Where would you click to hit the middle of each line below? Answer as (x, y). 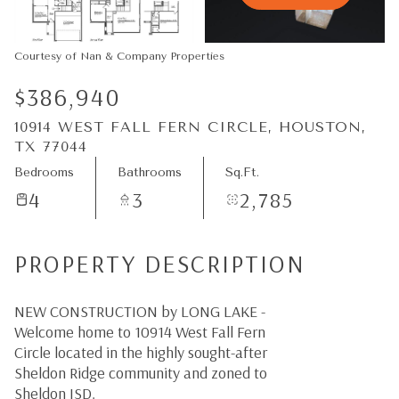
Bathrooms (150, 172)
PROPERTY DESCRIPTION (160, 263)
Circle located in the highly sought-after (141, 352)
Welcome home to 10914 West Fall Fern (140, 332)
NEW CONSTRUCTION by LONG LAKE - (140, 311)
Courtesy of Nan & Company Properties (119, 56)
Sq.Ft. (242, 172)
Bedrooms (44, 172)
